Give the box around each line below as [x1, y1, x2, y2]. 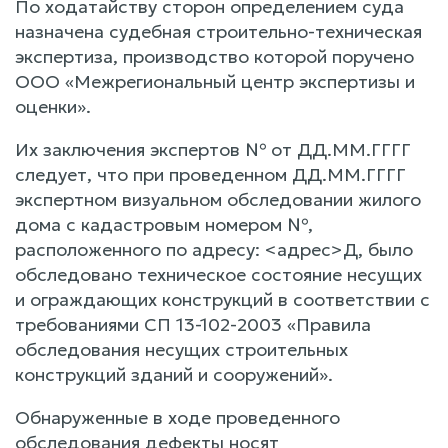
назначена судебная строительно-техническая [15, 19, 422, 43]
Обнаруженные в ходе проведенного [15, 405, 340, 429]
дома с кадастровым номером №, [15, 212, 313, 236]
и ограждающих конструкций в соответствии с [15, 287, 430, 311]
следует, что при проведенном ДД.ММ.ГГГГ [15, 162, 406, 186]
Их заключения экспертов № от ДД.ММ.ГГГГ [15, 137, 411, 161]
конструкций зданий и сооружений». [15, 362, 333, 386]
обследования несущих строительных [15, 337, 348, 361]
